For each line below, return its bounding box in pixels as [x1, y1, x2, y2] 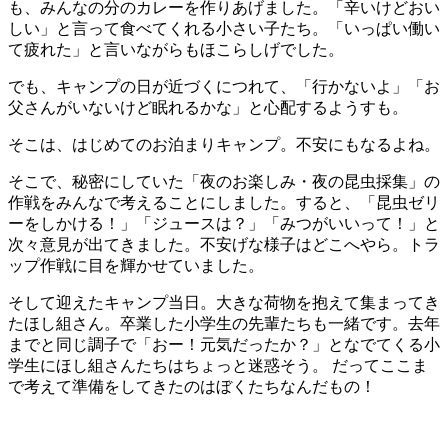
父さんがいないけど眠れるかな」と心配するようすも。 [8, 99, 408, 117]
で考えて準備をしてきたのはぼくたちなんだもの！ [8, 378, 376, 396]
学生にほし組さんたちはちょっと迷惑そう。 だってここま [8, 357, 428, 375]
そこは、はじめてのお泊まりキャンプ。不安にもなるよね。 [8, 136, 440, 154]
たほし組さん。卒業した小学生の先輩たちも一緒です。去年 [8, 315, 440, 333]
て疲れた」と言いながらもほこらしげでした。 [8, 41, 344, 59]
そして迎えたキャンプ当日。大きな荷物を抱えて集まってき [8, 294, 440, 312]
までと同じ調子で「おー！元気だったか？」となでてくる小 [8, 336, 440, 354]
